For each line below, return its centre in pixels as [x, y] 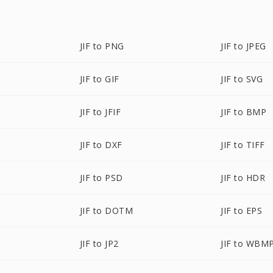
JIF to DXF [101, 145]
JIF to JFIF [100, 112]
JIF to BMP [244, 112]
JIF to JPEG [243, 46]
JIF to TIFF [243, 145]
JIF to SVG [242, 79]
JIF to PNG [102, 46]
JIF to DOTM [106, 211]
